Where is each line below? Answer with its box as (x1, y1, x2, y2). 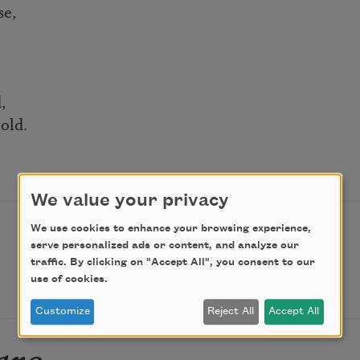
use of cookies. (31, 273, 108, 285)
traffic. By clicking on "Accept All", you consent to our (31, 256, 315, 268)
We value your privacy (31, 191, 229, 211)
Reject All (207, 305, 255, 317)
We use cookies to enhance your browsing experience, (31, 223, 311, 235)
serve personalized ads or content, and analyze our (31, 239, 299, 252)
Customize (35, 305, 90, 317)
